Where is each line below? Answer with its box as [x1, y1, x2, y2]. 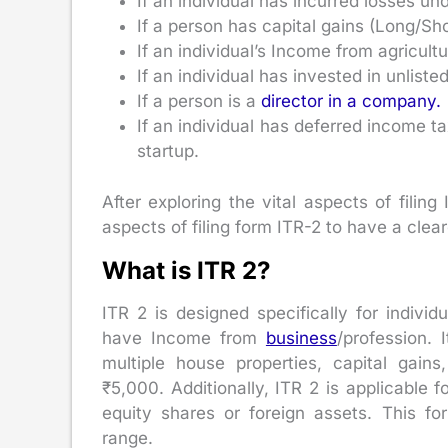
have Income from [102, 327, 266, 348]
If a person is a [137, 91, 261, 112]
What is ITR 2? [102, 255, 271, 285]
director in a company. [261, 91, 441, 112]
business [265, 327, 337, 348]
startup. [137, 141, 199, 162]
